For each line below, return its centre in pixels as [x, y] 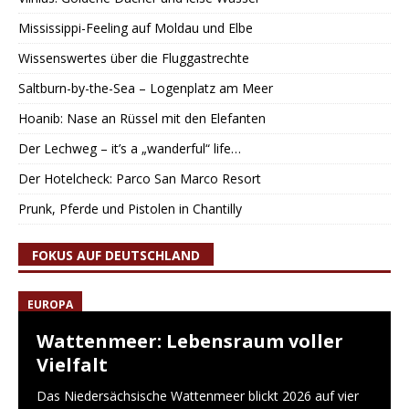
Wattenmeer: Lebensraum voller [190, 341]
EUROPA [50, 305]
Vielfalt [72, 365]
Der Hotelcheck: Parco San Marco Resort [140, 179]
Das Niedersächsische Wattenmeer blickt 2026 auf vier [198, 396]
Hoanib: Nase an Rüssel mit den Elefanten [142, 119]
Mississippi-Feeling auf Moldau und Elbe [136, 28]
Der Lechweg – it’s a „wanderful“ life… [130, 149]
